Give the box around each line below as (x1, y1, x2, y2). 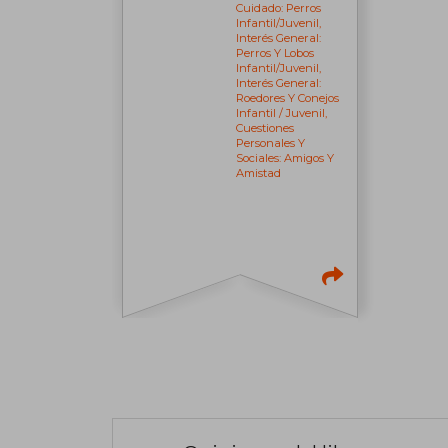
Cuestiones (236, 121, 295, 136)
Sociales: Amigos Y (236, 151, 335, 166)
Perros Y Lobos (236, 46, 315, 61)
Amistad (236, 166, 282, 181)
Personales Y (236, 136, 306, 151)
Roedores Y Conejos (236, 91, 340, 106)
